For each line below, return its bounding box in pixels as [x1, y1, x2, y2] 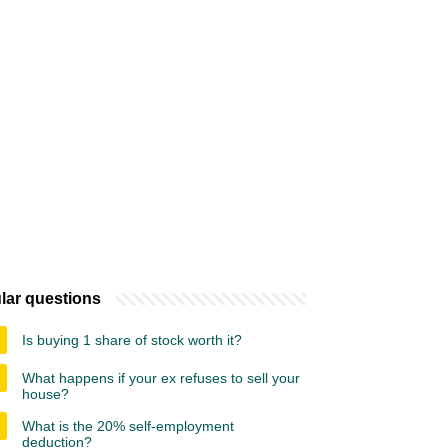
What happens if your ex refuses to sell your [22, 370, 300, 386]
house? [22, 386, 69, 402]
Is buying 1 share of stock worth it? [22, 332, 242, 348]
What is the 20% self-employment [22, 418, 234, 434]
